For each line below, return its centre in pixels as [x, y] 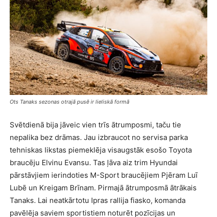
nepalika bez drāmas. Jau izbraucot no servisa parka [99, 137]
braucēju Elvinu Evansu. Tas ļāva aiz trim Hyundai [94, 162]
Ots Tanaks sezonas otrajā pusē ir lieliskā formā [70, 101]
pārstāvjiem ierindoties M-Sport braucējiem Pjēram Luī [104, 175]
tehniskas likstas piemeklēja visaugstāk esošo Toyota [101, 150]
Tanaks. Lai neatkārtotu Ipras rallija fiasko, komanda [98, 200]
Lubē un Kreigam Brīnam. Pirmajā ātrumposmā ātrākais [103, 187]
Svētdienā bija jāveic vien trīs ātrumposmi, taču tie [95, 124]
